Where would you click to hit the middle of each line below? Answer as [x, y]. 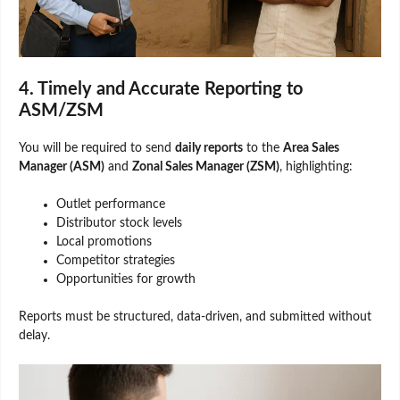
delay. [34, 335]
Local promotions [104, 242]
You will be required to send [97, 148]
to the [263, 148]
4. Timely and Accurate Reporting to [161, 89]
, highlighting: [316, 167]
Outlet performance [111, 204]
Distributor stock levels [119, 223]
